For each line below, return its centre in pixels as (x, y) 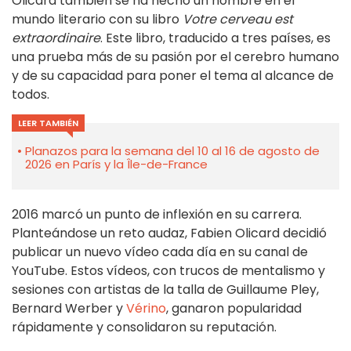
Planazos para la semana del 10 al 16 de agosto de (172, 151)
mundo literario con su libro (97, 20)
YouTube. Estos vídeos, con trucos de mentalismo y (168, 271)
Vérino (146, 309)
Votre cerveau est (238, 20)
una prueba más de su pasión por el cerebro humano (175, 57)
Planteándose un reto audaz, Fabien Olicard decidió (169, 233)
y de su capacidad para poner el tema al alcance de (173, 76)
